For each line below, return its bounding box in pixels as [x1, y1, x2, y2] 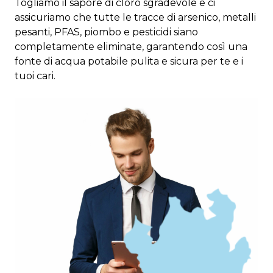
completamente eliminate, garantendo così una [15, 41, 247, 52]
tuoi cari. [15, 70, 55, 82]
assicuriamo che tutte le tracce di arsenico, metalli [15, 12, 256, 23]
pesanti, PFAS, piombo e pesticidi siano [15, 26, 198, 38]
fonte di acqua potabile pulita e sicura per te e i [15, 55, 243, 67]
